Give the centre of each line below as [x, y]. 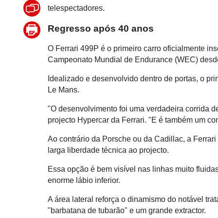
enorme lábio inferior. [84, 181]
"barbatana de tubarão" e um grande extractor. [127, 211]
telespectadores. [76, 8]
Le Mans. [64, 90]
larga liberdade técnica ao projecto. [109, 150]
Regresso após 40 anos [101, 28]
